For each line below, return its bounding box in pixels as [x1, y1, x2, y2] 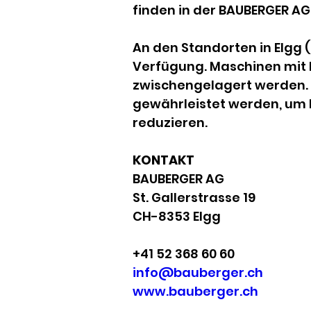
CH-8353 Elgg [133, 208, 221, 225]
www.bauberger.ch [133, 283, 258, 300]
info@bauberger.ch [133, 264, 263, 281]
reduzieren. [133, 114, 208, 131]
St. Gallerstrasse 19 [133, 189, 255, 206]
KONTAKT [133, 151, 194, 169]
